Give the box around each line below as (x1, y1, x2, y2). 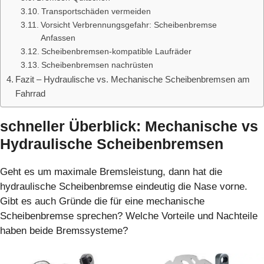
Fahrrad (15, 88, 46, 99)
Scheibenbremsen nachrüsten (41, 61, 153, 70)
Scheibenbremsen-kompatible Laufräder (41, 47, 192, 57)
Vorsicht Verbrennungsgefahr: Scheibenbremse (40, 21, 217, 30)
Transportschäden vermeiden (41, 7, 151, 16)
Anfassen (40, 34, 75, 43)
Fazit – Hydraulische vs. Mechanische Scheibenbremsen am (15, 74, 250, 85)
